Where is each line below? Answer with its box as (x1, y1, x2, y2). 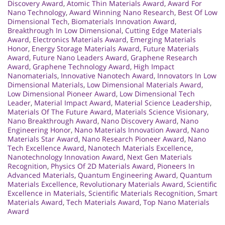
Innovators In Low (157, 70, 216, 80)
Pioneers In (157, 161, 195, 171)
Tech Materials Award (66, 197, 140, 207)
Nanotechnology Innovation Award (8, 152, 124, 162)
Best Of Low (178, 7, 217, 17)
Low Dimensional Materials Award (87, 79, 201, 89)
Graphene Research (131, 52, 197, 62)
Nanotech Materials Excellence (88, 143, 191, 153)
